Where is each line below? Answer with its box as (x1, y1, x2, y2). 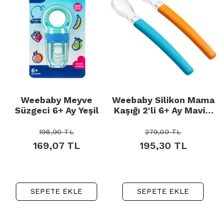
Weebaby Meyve (21, 95, 92, 106)
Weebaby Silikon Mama (111, 95, 215, 106)
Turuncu (145, 115, 182, 126)
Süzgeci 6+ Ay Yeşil (14, 105, 99, 116)
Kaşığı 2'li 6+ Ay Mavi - (114, 105, 212, 116)
